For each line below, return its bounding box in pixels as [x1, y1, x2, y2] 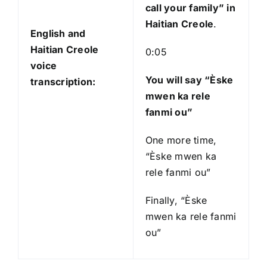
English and [30, 27, 86, 40]
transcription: [30, 76, 96, 88]
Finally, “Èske [145, 194, 207, 207]
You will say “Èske [145, 74, 234, 86]
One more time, [145, 134, 217, 147]
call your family [145, 2, 219, 14]
